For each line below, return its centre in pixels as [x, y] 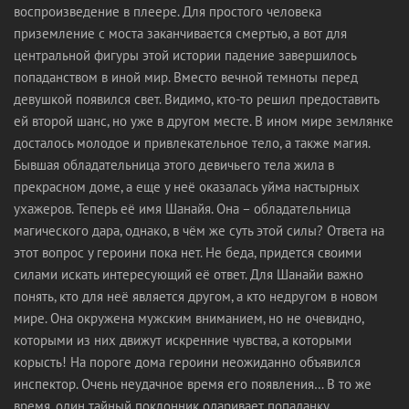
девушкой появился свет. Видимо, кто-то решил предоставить [196, 99]
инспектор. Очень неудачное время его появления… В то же [193, 384]
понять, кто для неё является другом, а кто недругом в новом [196, 296]
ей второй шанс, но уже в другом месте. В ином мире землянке [204, 121]
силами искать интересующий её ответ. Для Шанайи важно [189, 274]
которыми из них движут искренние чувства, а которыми [183, 340]
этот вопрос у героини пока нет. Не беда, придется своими [188, 252]
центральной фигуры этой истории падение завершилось [185, 55]
